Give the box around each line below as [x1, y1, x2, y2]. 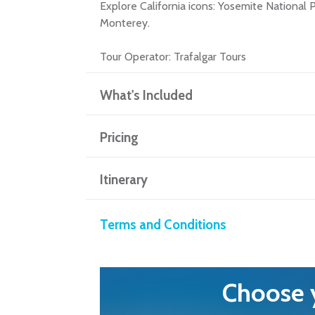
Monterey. [100, 15, 150, 30]
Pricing [100, 129, 139, 146]
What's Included [100, 86, 193, 103]
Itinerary [100, 171, 148, 188]
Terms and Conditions [100, 216, 226, 233]
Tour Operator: [100, 49, 171, 63]
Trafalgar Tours [174, 49, 246, 63]
